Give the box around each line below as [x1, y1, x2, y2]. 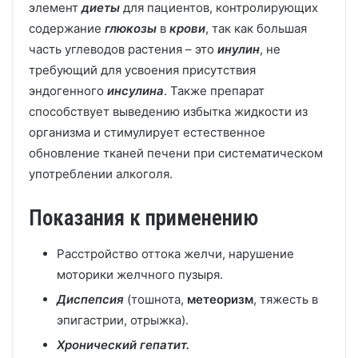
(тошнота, [124, 291, 187, 307]
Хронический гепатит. [57, 336, 189, 352]
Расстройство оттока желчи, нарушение [57, 245, 294, 261]
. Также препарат [164, 83, 265, 98]
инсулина [107, 83, 164, 98]
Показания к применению [29, 205, 258, 231]
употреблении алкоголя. [29, 166, 173, 181]
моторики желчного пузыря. [57, 266, 223, 282]
